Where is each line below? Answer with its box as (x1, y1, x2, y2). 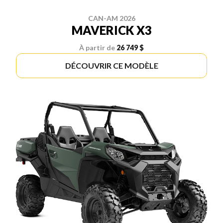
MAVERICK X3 (71, 22, 152, 37)
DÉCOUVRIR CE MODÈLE (65, 60, 158, 70)
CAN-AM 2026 (88, 13, 135, 22)
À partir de (79, 43, 115, 52)
